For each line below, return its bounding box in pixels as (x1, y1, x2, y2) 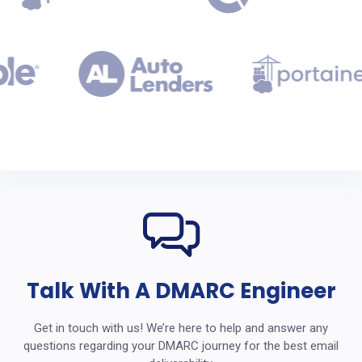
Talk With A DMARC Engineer (26, 276, 336, 305)
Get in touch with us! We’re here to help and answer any (34, 320, 328, 335)
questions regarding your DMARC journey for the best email (23, 338, 339, 353)
